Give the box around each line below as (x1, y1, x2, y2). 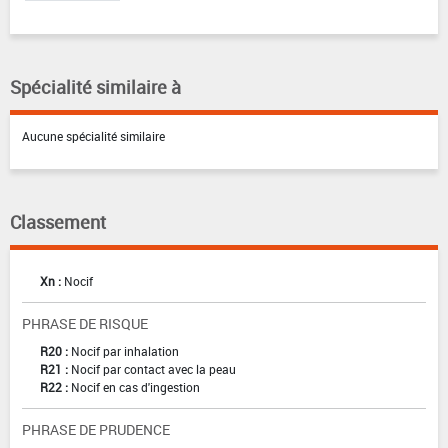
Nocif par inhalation (71, 342, 179, 359)
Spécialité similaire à (10, 74, 181, 99)
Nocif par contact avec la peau (71, 360, 236, 377)
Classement (10, 209, 106, 234)
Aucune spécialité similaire (22, 127, 165, 144)
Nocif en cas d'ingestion (71, 378, 200, 395)
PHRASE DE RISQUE (22, 313, 148, 333)
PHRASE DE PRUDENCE (22, 419, 170, 439)
